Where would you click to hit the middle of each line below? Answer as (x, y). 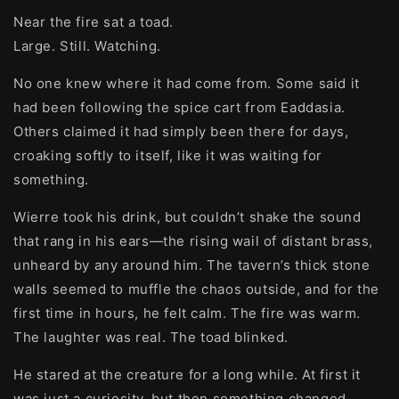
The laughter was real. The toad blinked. (151, 337)
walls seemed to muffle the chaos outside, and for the (196, 289)
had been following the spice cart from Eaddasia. (179, 107)
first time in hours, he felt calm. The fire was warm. (187, 313)
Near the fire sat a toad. (94, 22)
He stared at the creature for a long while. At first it (187, 375)
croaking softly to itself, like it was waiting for (168, 155)
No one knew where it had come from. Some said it (187, 83)
